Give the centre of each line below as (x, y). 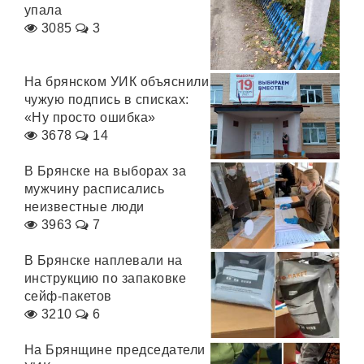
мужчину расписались (95, 189)
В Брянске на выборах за (106, 171)
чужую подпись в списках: (107, 100)
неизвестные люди (84, 207)
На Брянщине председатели (115, 350)
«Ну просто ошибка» (90, 117)
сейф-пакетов (68, 296)
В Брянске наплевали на (104, 260)
